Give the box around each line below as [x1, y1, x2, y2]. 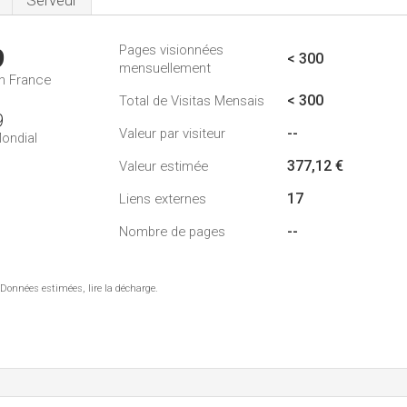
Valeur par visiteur [119, 125, 225, 142]
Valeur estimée [119, 158, 208, 174]
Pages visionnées [119, 42, 223, 58]
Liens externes [119, 191, 206, 207]
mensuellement [119, 60, 211, 76]
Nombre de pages [119, 223, 225, 240]
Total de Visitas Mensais [119, 93, 264, 109]
